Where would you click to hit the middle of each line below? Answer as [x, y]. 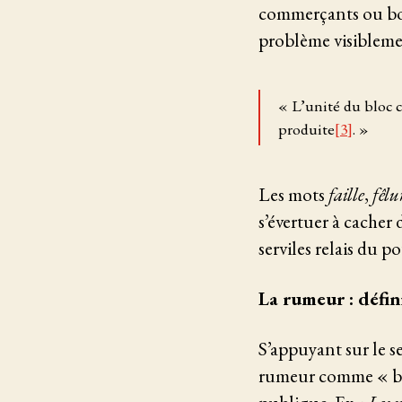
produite [306, 128]
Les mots [293, 194]
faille [346, 194]
